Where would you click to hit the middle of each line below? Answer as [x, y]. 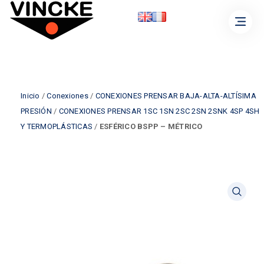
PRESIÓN [36, 111]
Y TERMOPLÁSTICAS [57, 126]
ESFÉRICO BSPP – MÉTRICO [151, 126]
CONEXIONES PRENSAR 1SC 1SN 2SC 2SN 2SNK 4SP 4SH [159, 111]
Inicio [30, 96]
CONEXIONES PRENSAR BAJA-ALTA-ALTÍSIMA [176, 96]
